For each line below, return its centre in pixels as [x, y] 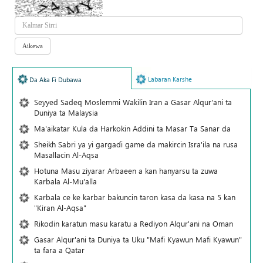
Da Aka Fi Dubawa [55, 79]
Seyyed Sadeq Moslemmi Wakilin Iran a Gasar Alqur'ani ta [133, 102]
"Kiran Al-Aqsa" [60, 207]
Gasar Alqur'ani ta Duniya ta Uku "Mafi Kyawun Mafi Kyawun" [138, 239]
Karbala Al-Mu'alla [65, 181]
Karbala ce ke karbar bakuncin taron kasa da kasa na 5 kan [135, 197]
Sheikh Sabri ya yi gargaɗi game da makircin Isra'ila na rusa [136, 144]
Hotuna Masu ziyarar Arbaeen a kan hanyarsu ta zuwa [126, 170]
